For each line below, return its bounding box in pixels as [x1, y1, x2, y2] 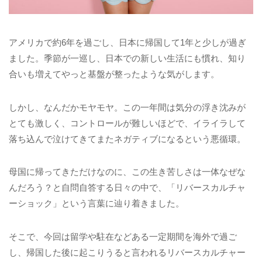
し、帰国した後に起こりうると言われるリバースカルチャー [9, 247, 246, 257]
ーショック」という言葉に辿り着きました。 [9, 198, 184, 209]
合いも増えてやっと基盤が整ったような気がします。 [9, 68, 219, 79]
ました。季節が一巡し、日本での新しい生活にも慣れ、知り [9, 53, 246, 63]
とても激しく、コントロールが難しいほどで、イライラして [9, 118, 246, 128]
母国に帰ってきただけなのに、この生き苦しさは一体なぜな [9, 167, 246, 177]
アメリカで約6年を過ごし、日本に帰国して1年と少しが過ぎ [9, 37, 246, 47]
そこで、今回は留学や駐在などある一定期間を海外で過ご [9, 231, 237, 242]
